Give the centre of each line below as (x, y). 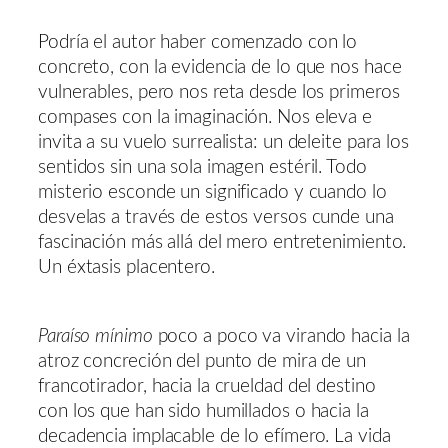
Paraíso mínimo (95, 336)
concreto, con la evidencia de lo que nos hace (220, 68)
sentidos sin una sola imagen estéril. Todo (202, 168)
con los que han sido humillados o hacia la (203, 411)
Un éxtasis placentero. (126, 268)
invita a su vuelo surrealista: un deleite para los (223, 143)
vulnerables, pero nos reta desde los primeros (219, 93)
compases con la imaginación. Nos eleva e (205, 118)
